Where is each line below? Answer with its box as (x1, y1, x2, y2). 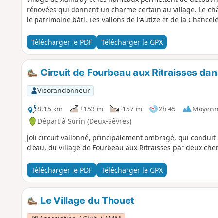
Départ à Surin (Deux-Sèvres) (37, 116, 131, 126)
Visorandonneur (37, 86, 90, 95)
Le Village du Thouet (38, 195, 135, 207)
